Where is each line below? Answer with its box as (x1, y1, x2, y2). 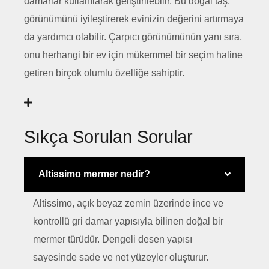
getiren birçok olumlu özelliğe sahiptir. (24, 67, 184, 78)
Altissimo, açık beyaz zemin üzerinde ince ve (33, 198, 223, 208)
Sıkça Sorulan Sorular (24, 127, 193, 147)
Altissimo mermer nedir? (38, 168, 150, 179)
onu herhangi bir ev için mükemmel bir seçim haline (24, 49, 243, 60)
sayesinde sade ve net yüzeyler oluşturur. (33, 252, 208, 262)
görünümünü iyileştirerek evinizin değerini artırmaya (24, 13, 244, 24)
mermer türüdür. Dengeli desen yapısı (33, 234, 192, 244)
